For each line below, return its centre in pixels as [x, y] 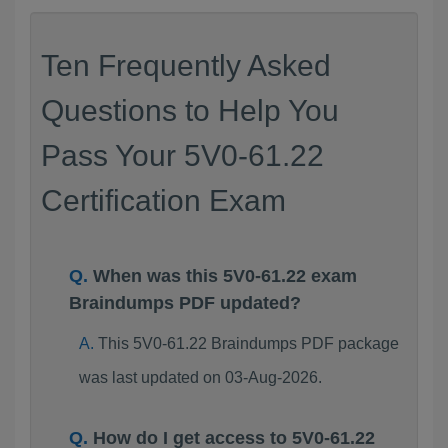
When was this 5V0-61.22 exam [225, 276]
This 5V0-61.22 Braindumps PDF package [248, 343]
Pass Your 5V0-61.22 [182, 155]
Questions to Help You [190, 110]
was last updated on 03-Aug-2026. [200, 377]
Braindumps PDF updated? [185, 303]
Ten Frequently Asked [186, 65]
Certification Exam [163, 200]
